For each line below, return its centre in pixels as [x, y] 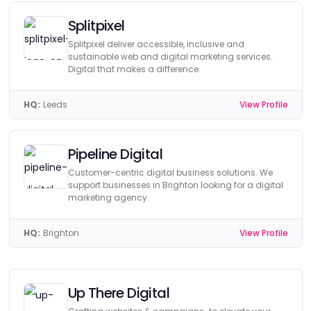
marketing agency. [108, 197]
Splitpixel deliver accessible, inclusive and [156, 44]
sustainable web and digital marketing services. [170, 57]
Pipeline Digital [115, 154]
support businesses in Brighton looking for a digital [175, 185]
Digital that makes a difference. [134, 69]
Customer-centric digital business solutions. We [170, 173]
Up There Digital [118, 293]
